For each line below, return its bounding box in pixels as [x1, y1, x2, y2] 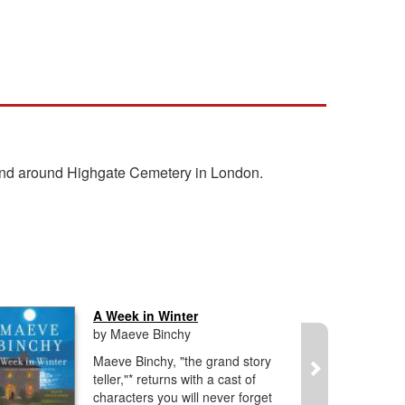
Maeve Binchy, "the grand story [93, 352, 271, 370]
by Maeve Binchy [93, 325, 191, 343]
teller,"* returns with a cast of [93, 370, 256, 388]
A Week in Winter [93, 306, 198, 325]
